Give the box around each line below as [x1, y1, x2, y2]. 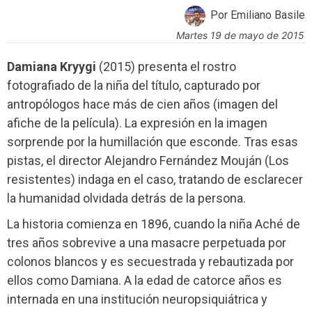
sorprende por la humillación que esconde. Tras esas [7, 134, 298, 149]
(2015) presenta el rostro [96, 58, 236, 74]
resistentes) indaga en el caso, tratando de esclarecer [7, 171, 303, 187]
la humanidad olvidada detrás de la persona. [7, 190, 246, 205]
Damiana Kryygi [7, 58, 96, 74]
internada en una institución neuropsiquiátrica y [7, 292, 267, 307]
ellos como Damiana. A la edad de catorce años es [7, 273, 282, 288]
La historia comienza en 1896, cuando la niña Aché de [7, 217, 300, 232]
